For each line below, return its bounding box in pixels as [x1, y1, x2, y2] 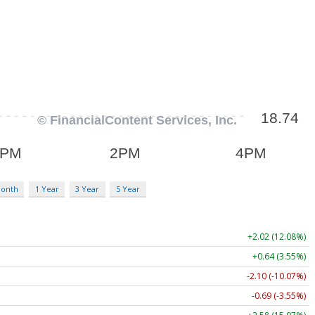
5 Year [115, 183, 140, 194]
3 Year [75, 183, 100, 194]
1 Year [34, 183, 59, 194]
